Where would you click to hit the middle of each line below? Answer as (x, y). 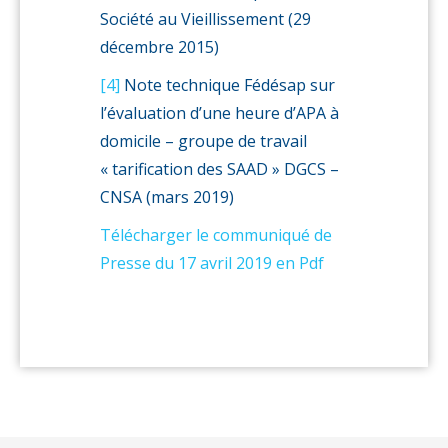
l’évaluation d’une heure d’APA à (219, 113)
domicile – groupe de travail (203, 141)
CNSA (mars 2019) (167, 197)
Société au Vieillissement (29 (205, 19)
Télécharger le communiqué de (216, 235)
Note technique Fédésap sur (227, 85)
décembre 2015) (159, 47)
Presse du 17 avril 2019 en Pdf (212, 263)
